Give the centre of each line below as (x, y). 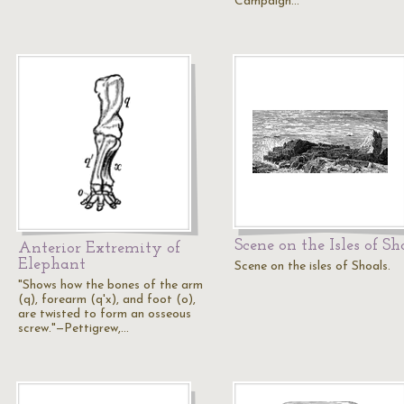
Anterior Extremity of (99, 248)
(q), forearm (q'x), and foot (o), (107, 300)
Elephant (52, 265)
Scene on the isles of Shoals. (312, 266)
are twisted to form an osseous (105, 314)
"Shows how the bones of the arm (110, 285)
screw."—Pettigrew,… (73, 329)
